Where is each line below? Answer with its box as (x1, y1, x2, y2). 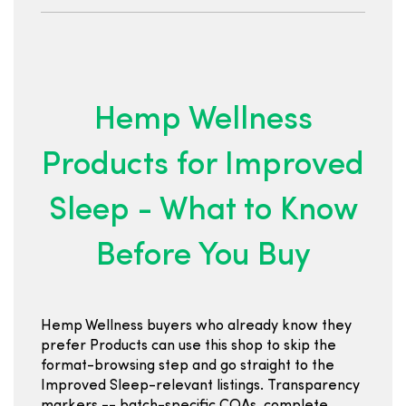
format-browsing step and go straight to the (41, 359, 334, 373)
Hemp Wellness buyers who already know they (41, 319, 352, 333)
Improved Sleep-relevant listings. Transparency (41, 379, 360, 393)
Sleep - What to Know (48, 196, 358, 227)
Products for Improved (42, 150, 364, 182)
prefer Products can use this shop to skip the (41, 339, 336, 353)
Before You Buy (95, 241, 311, 273)
